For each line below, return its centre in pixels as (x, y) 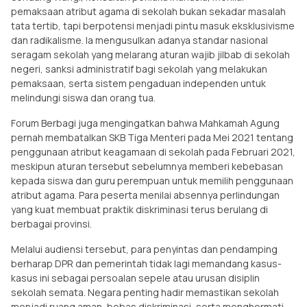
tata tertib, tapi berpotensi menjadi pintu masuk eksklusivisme (153, 25)
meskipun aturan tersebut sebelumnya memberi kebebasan (147, 166)
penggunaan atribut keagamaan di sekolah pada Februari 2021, (153, 151)
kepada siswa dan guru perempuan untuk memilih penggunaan (152, 180)
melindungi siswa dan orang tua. (84, 97)
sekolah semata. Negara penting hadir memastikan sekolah (145, 292)
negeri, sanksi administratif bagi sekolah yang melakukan (139, 69)
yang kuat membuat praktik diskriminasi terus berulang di (139, 209)
